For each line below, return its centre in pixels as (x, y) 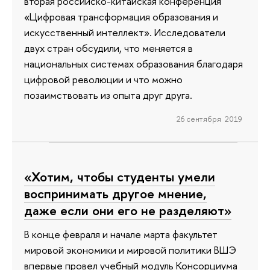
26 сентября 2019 (209, 119)
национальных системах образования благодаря (133, 63)
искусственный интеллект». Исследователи (125, 32)
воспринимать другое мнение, (115, 193)
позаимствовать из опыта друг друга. (108, 95)
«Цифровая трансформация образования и (121, 16)
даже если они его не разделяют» (128, 210)
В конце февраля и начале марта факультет (121, 234)
